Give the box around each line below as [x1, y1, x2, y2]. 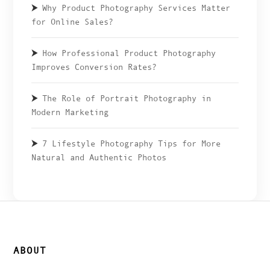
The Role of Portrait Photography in [42, 93, 212, 104]
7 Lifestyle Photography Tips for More [42, 139, 221, 149]
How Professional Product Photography [42, 48, 216, 58]
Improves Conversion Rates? [31, 62, 157, 72]
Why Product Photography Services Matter [42, 3, 231, 13]
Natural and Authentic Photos [31, 152, 167, 163]
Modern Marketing [31, 107, 109, 118]
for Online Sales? [31, 17, 114, 27]
